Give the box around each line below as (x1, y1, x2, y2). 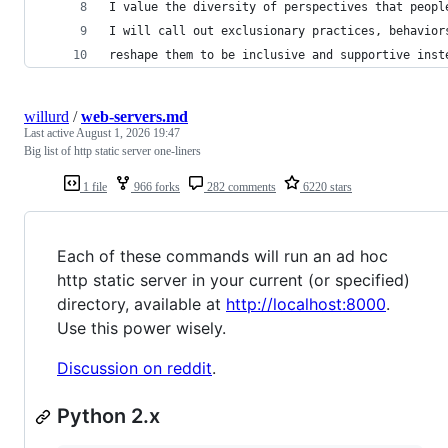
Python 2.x (57, 404, 160, 429)
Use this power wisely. (57, 318, 226, 339)
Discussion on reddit (57, 358, 212, 379)
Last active (24, 126, 76, 141)
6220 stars (300, 180, 352, 195)
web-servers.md (81, 108, 188, 126)
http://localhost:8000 (226, 294, 386, 315)
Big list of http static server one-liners (24, 144, 201, 159)
